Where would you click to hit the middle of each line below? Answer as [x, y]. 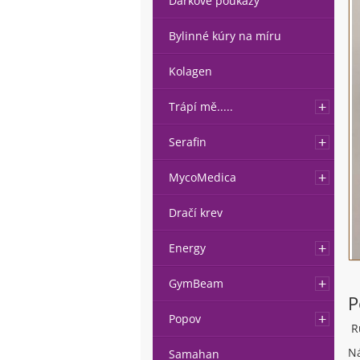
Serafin [187, 142]
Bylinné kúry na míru [225, 36]
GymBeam [196, 283]
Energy [187, 248]
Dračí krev [195, 213]
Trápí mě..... [200, 106]
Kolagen [190, 71]
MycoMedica [202, 177]
